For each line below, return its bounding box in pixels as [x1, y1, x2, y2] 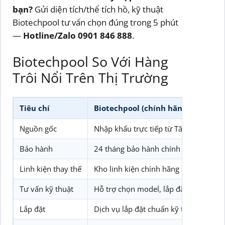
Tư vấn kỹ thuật [20, 184, 73, 194]
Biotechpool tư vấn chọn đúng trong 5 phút [13, 17, 178, 29]
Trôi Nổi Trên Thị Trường [13, 68, 168, 87]
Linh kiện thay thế [20, 164, 81, 174]
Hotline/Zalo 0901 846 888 [23, 30, 132, 42]
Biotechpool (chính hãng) [94, 103, 189, 114]
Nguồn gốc [20, 124, 57, 134]
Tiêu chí [20, 103, 50, 114]
